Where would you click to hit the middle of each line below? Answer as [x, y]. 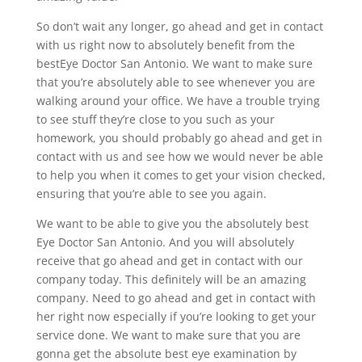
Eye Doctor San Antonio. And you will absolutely [165, 242]
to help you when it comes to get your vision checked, [181, 175]
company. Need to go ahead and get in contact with [176, 297]
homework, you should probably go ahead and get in [179, 137]
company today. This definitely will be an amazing [171, 279]
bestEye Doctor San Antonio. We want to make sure [174, 63]
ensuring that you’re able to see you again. [151, 193]
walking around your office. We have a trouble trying [178, 100]
